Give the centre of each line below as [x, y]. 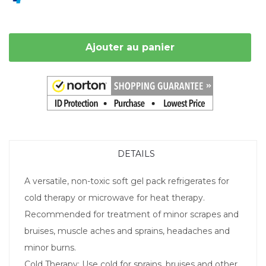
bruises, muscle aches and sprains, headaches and [127, 231]
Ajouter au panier [130, 47]
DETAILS [136, 153]
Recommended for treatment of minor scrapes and [132, 214]
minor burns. [50, 247]
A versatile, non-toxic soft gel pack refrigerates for [127, 181]
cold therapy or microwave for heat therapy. [115, 197]
